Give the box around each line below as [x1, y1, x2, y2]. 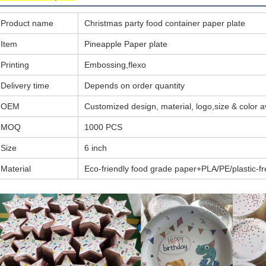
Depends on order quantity [84, 81, 185, 90]
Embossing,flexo [84, 60, 146, 69]
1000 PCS [84, 122, 122, 132]
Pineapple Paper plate [84, 39, 167, 49]
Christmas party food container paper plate [84, 18, 245, 28]
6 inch [84, 143, 107, 153]
